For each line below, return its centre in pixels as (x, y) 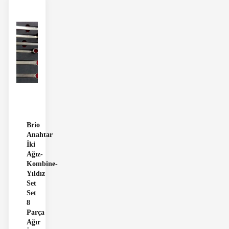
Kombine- (42, 164)
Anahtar (40, 134)
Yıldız (36, 173)
